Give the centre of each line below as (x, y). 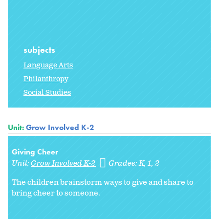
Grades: (124, 164)
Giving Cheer (35, 152)
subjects (40, 50)
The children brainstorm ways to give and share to (103, 183)
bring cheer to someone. (57, 194)
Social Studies (47, 93)
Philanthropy (46, 79)
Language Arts (48, 66)
